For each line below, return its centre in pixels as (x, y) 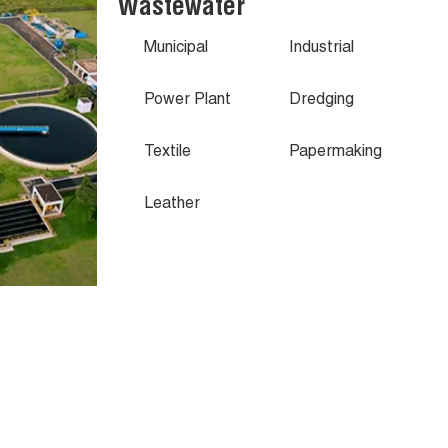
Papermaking (336, 153)
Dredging (322, 101)
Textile (167, 153)
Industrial (322, 49)
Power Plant (187, 101)
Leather (172, 205)
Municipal (176, 49)
